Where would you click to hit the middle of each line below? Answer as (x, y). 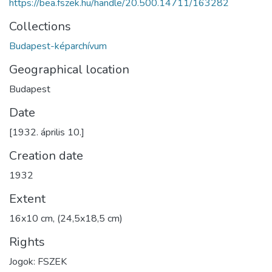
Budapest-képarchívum (58, 46)
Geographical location (69, 70)
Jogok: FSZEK (38, 262)
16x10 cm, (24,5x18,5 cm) (66, 219)
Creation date (46, 156)
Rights (27, 242)
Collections (40, 27)
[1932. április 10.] (47, 133)
